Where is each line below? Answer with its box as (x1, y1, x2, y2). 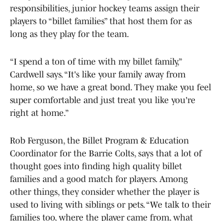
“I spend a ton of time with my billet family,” (10, 56, 182, 67)
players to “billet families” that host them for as (10, 16, 192, 26)
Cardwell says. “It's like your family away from (10, 69, 185, 79)
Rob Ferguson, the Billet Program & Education (10, 135, 189, 146)
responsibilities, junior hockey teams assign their (10, 3, 199, 13)
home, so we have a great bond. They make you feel (10, 82, 211, 92)
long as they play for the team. (10, 29, 129, 39)
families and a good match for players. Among (10, 174, 188, 184)
